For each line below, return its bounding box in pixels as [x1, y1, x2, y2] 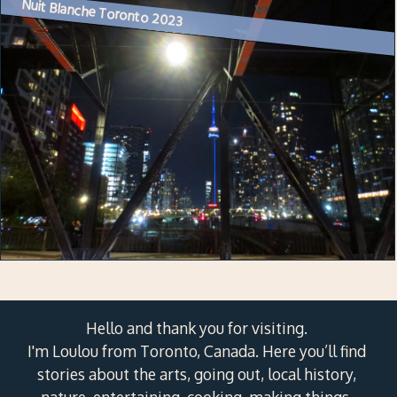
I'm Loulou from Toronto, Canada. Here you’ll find [27, 340, 366, 361]
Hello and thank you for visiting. [85, 317, 307, 338]
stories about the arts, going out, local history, [36, 363, 356, 384]
